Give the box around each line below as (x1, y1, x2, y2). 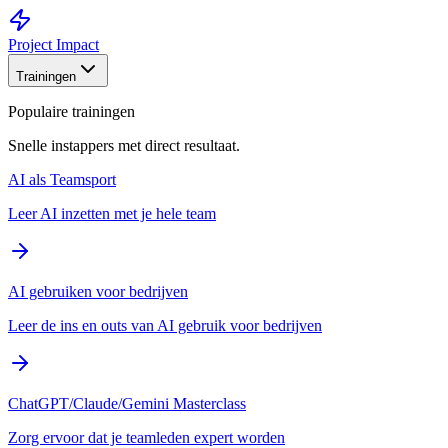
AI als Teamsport (8, 171, 116, 188)
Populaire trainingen (8, 103, 135, 120)
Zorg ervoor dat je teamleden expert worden (8, 429, 285, 446)
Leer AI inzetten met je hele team (8, 205, 216, 222)
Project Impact (8, 36, 99, 53)
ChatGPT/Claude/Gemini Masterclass (8, 395, 246, 412)
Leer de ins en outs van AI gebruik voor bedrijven (8, 317, 322, 334)
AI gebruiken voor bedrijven (8, 283, 188, 300)
